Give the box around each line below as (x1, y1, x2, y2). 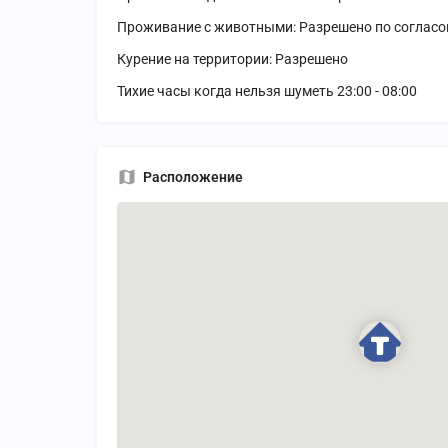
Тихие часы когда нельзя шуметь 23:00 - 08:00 (117, 83, 417, 100)
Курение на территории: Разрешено (117, 51, 348, 68)
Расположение (143, 169, 243, 186)
